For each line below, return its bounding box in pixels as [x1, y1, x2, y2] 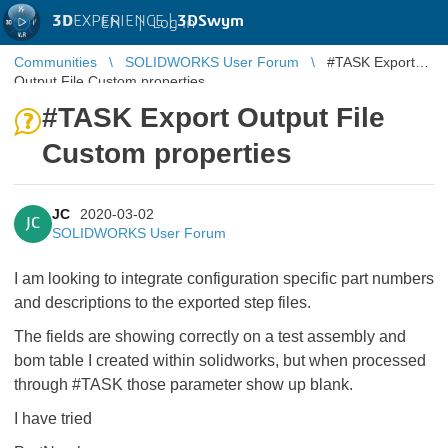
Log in [152, 14, 195, 31]
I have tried [14, 410, 96, 427]
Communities [14, 54, 97, 70]
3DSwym [177, 13, 244, 29]
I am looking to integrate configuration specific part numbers [14, 270, 434, 287]
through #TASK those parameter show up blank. [14, 376, 357, 393]
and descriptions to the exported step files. [14, 294, 311, 311]
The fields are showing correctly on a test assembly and [14, 328, 406, 345]
